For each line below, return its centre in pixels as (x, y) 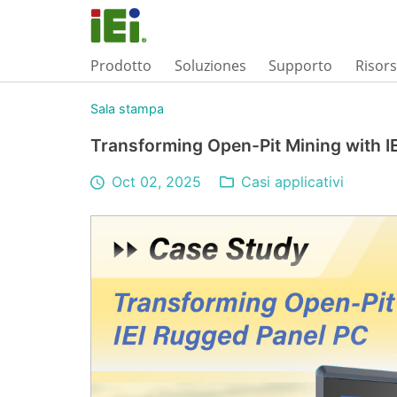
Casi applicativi (293, 182)
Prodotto (121, 65)
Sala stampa (127, 109)
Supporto (301, 65)
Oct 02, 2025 (157, 182)
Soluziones (210, 65)
